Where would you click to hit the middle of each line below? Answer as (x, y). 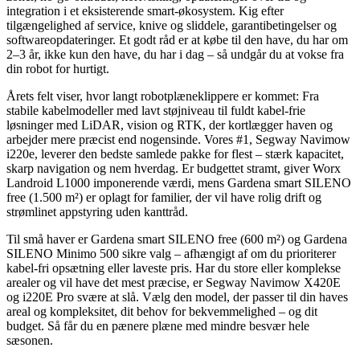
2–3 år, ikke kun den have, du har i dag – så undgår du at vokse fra (175, 55)
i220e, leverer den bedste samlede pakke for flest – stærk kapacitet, (175, 154)
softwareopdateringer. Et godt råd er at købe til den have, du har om (177, 40)
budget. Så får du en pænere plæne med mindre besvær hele (158, 326)
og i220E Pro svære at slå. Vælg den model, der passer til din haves (177, 297)
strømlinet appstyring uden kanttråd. (97, 212)
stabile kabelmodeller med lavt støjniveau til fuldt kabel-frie (156, 111)
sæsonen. (30, 341)
